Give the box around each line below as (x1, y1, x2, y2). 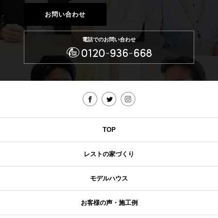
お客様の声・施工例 (80, 199, 138, 207)
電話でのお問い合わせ (82, 36, 136, 43)
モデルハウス (90, 175, 128, 182)
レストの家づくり (84, 150, 134, 158)
